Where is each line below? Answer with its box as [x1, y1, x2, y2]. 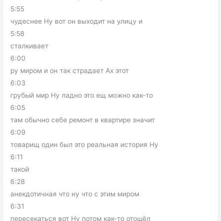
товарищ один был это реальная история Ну [10, 141, 159, 148]
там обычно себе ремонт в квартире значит [10, 116, 155, 124]
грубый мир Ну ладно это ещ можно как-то [10, 91, 153, 99]
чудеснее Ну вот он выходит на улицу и [10, 17, 143, 25]
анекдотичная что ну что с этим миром [10, 190, 140, 198]
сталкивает [10, 42, 49, 50]
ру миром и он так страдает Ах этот [10, 67, 129, 74]
